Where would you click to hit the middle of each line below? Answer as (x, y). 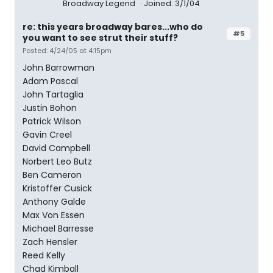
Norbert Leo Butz (57, 161)
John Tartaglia (53, 94)
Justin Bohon (50, 108)
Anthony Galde (54, 202)
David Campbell (56, 148)
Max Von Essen (54, 215)
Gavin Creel (47, 135)
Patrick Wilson (52, 121)
